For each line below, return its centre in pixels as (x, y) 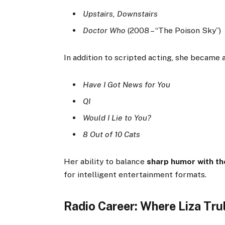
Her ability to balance (105, 161)
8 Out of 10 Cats (112, 134)
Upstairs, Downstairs (121, 14)
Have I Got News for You (127, 85)
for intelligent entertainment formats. (135, 174)
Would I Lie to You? (117, 118)
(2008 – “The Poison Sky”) (174, 30)
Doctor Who (104, 30)
